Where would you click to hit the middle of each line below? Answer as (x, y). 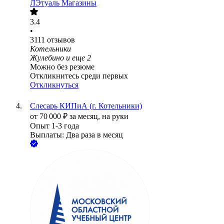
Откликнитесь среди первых (79, 76)
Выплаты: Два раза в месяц (76, 135)
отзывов (61, 40)
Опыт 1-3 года (54, 126)
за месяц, (86, 116)
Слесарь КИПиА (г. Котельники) (86, 106)
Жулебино (47, 58)
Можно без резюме (62, 67)
